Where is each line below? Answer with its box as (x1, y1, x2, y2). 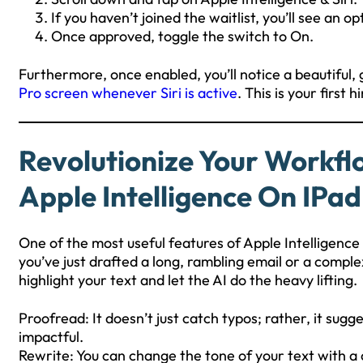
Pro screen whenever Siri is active (19, 83, 237, 102)
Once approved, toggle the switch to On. (51, 26, 314, 45)
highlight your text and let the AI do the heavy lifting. (19, 270, 357, 289)
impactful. (19, 327, 83, 346)
